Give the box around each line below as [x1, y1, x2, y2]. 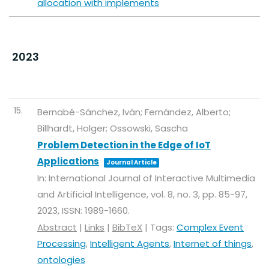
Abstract [37, 221, 77, 234]
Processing [37, 237, 86, 250]
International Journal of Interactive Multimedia [49, 172, 255, 185]
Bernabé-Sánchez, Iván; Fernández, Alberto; [37, 106, 231, 119]
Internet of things [174, 237, 252, 250]
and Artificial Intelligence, [37, 188, 151, 201]
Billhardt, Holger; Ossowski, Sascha [37, 122, 188, 135]
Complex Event [177, 221, 244, 234]
